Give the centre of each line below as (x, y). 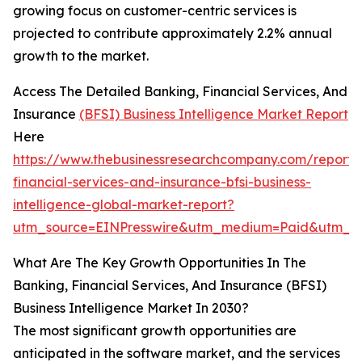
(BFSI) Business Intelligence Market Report (214, 114)
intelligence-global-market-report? (124, 205)
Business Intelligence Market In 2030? (131, 308)
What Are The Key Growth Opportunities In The (160, 263)
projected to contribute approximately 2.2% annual (173, 34)
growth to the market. (81, 56)
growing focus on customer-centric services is (155, 11)
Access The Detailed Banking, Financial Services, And (180, 92)
